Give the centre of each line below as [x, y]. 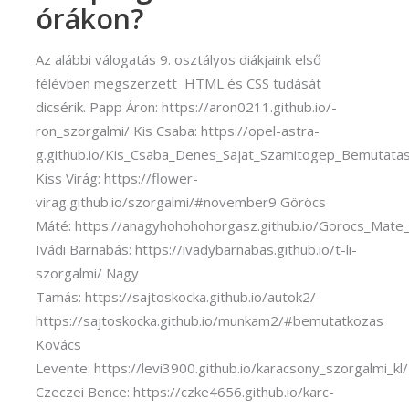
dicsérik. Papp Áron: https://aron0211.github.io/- [186, 107]
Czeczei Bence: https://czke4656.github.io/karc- [185, 392]
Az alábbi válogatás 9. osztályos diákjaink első [178, 60]
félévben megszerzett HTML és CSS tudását [178, 84]
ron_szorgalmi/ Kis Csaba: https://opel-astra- [178, 131]
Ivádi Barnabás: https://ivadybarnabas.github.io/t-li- [196, 250]
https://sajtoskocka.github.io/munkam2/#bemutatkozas [210, 321]
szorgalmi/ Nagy [87, 273]
